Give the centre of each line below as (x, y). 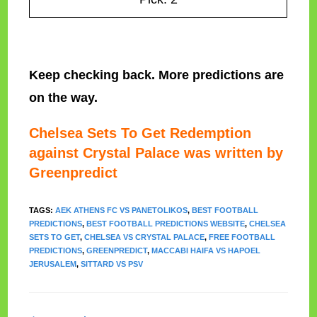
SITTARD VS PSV (112, 264)
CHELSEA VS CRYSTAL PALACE (145, 237)
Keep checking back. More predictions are (157, 75)
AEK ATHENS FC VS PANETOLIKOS (122, 211)
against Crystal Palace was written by (156, 153)
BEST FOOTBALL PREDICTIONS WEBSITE (166, 224)
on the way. (64, 98)
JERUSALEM (53, 264)
